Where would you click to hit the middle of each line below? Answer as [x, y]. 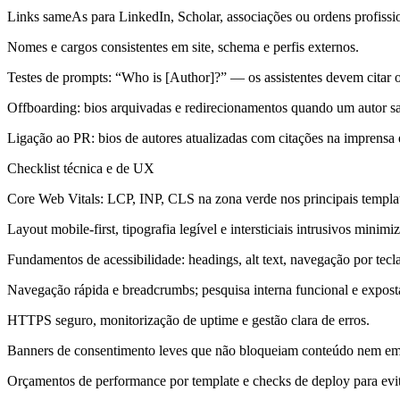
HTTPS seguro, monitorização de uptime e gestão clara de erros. [188, 320]
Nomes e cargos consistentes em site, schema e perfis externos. [183, 46]
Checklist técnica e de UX [81, 168]
